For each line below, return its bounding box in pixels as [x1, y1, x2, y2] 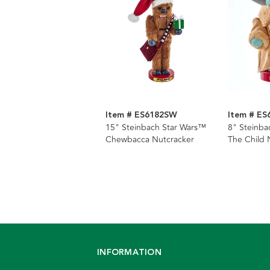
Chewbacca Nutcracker [105, 133, 194, 146]
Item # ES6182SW [105, 108, 177, 122]
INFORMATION [97, 246, 162, 260]
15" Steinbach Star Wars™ [105, 121, 206, 134]
